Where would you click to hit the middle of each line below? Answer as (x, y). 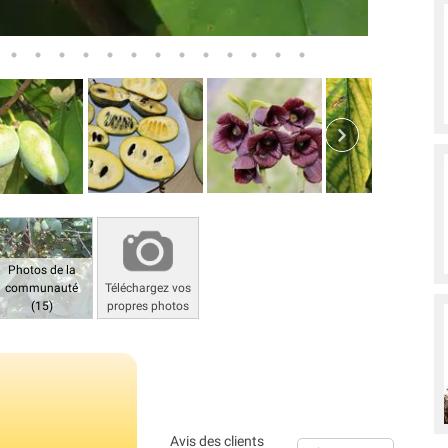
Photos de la (41, 269)
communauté (42, 287)
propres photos (147, 305)
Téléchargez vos (147, 287)
